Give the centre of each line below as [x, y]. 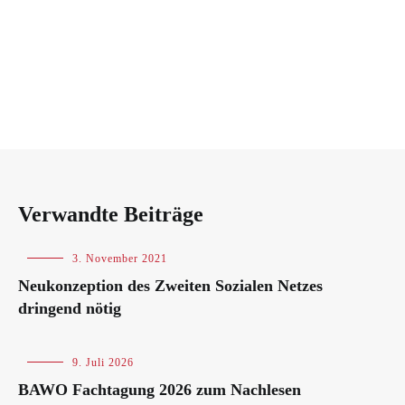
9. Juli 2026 [103, 363]
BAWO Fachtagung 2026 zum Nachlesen [160, 390]
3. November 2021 [120, 259]
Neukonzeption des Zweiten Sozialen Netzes [170, 286]
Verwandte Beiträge [111, 214]
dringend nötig [70, 308]
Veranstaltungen [59, 376]
